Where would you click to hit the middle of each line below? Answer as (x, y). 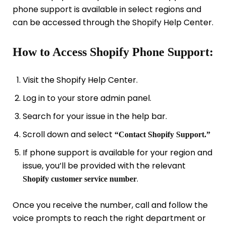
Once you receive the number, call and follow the (110, 205)
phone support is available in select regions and (107, 10)
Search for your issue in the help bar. (95, 116)
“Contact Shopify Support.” (162, 134)
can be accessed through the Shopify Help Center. (113, 23)
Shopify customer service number (79, 179)
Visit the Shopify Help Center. (80, 80)
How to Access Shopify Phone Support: (113, 52)
